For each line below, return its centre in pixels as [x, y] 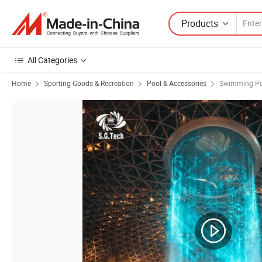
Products [200, 23]
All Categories [52, 60]
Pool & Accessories [177, 83]
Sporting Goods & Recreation [89, 83]
